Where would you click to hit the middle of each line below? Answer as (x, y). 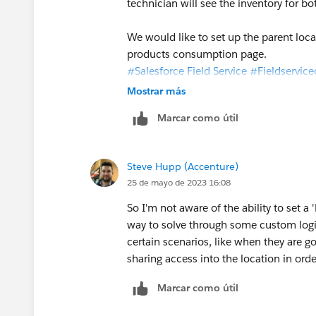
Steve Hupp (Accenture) (183, 166)
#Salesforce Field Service (187, 71)
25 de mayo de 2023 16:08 (179, 182)
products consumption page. (197, 54)
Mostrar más (156, 91)
